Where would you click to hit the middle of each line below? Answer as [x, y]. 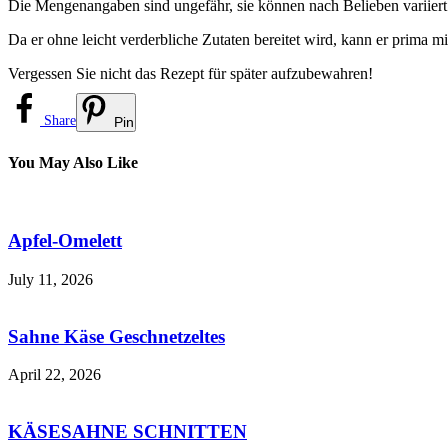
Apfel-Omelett [65, 241]
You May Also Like [73, 163]
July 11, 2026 [50, 279]
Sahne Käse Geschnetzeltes [116, 336]
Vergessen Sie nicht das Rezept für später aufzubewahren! [190, 73]
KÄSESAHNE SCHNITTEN [127, 431]
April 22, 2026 [54, 375]
